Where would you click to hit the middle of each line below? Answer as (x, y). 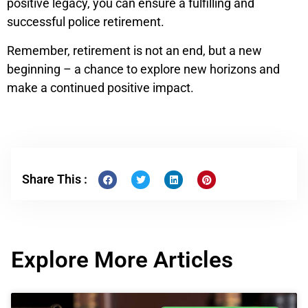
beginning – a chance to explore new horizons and (143, 69)
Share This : (55, 179)
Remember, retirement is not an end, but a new (134, 50)
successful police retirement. (86, 22)
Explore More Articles (122, 260)
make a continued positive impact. (100, 87)
